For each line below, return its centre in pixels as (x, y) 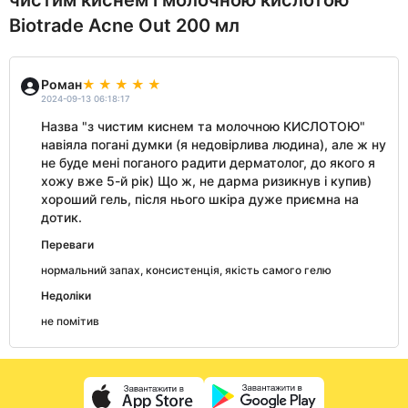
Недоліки (66, 296)
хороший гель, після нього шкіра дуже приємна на (200, 199)
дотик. (61, 218)
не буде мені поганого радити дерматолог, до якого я (208, 163)
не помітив (70, 321)
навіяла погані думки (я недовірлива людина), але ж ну (214, 145)
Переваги (67, 245)
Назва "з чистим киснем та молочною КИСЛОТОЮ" (203, 127)
